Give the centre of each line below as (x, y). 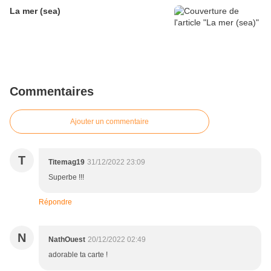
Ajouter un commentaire (109, 122)
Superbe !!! (66, 178)
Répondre (55, 202)
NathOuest (67, 240)
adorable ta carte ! (78, 255)
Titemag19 (67, 162)
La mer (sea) (35, 11)
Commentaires (52, 92)
